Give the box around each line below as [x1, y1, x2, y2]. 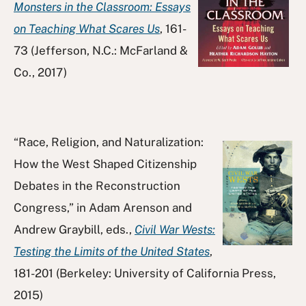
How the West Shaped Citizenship [14, 156, 197, 171]
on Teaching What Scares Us [14, 21, 160, 36]
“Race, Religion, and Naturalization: [14, 135, 204, 149]
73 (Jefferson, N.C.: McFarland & [14, 43, 188, 57]
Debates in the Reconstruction [14, 178, 180, 193]
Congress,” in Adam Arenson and [14, 200, 192, 214]
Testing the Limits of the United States [14, 244, 210, 258]
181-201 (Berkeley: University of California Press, [14, 266, 276, 280]
